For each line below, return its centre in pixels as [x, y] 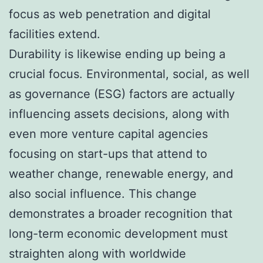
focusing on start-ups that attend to [108, 154]
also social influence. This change [103, 193]
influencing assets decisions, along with [119, 114]
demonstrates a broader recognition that [121, 213]
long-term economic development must [118, 233]
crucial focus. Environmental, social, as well [129, 74]
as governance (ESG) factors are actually [122, 94]
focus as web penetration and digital [110, 14]
